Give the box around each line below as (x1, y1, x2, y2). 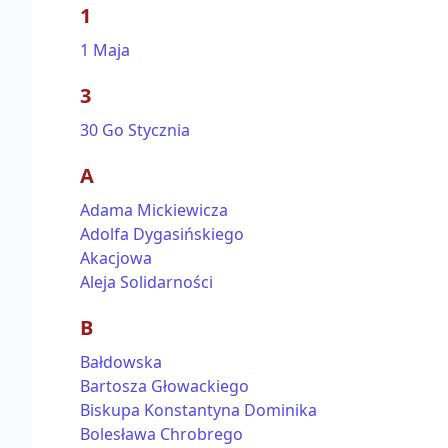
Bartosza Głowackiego (80, 375, 249, 397)
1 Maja (80, 39, 130, 61)
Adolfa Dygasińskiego (80, 223, 244, 245)
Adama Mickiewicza (80, 199, 228, 221)
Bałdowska (80, 351, 162, 373)
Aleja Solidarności (80, 271, 213, 293)
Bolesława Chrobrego (80, 423, 243, 445)
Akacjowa (80, 247, 152, 269)
